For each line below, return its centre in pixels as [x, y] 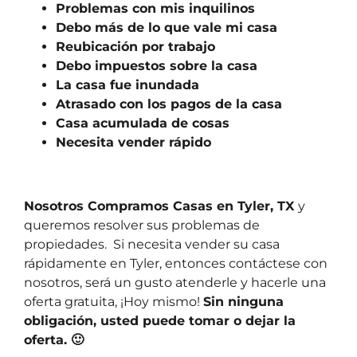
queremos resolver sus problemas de [142, 226]
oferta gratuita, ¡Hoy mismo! [114, 302]
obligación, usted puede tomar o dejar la [160, 321]
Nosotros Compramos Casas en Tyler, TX [161, 206]
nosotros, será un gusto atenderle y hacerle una [175, 283]
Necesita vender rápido [133, 143]
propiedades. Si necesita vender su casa [152, 245]
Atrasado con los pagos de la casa [169, 104]
